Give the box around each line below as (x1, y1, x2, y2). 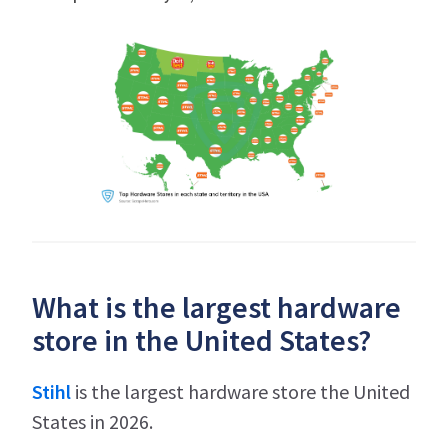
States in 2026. (32, 409, 153, 435)
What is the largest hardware (32, 288, 401, 327)
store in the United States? (32, 321, 371, 360)
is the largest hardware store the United (75, 379, 410, 405)
